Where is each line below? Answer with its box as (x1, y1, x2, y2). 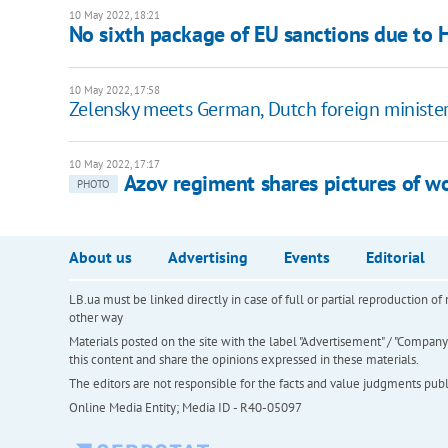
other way (68, 309, 123, 327)
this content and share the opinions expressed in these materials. (68, 351, 419, 369)
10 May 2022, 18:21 (68, 8, 160, 23)
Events (283, 247, 330, 268)
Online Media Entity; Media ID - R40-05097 (68, 399, 302, 417)
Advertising (167, 247, 248, 268)
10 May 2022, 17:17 (68, 157, 160, 172)
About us (68, 247, 132, 268)
